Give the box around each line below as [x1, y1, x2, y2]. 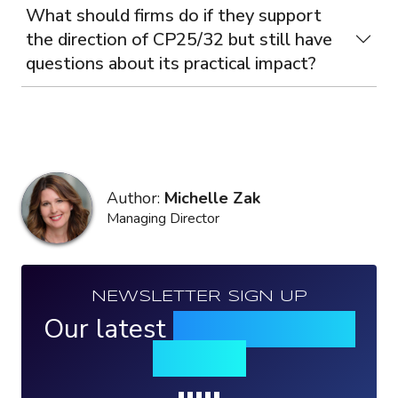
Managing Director [107, 208, 219, 228]
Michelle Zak [164, 187, 260, 209]
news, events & [172, 310, 355, 347]
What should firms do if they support [26, 3, 322, 28]
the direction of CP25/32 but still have [26, 27, 332, 52]
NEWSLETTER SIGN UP [91, 288, 307, 305]
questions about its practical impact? [26, 51, 316, 76]
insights [152, 339, 246, 377]
